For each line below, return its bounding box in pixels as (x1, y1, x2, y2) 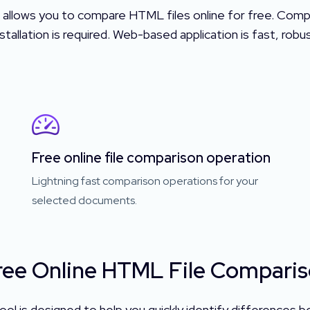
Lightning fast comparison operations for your (32, 173, 258, 188)
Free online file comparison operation (32, 148, 271, 167)
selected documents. (32, 192, 137, 208)
